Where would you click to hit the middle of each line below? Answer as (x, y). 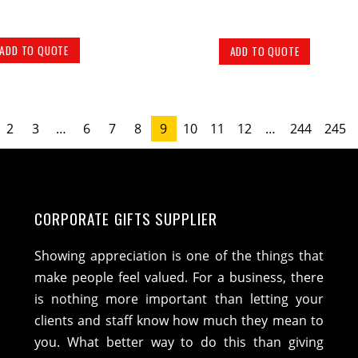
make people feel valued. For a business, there (179, 277)
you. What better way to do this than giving (179, 342)
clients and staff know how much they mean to (179, 320)
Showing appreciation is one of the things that (179, 255)
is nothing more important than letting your (179, 298)
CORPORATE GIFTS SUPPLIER (126, 218)
